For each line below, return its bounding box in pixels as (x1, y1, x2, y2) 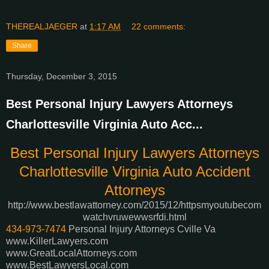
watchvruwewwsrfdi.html (82, 212, 187, 223)
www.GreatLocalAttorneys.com (6, 248, 137, 259)
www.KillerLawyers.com (6, 236, 108, 247)
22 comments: (131, 22, 186, 32)
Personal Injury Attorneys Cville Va (66, 224, 216, 235)
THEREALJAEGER (6, 22, 77, 32)
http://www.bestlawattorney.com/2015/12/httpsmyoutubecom (8, 200, 261, 211)
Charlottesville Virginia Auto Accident (19, 163, 250, 180)
